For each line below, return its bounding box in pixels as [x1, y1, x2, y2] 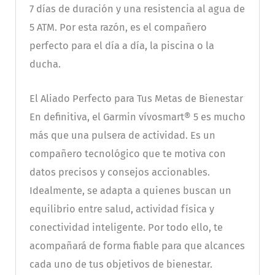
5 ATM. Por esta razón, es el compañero [29, 21, 207, 34]
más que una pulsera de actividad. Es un [29, 130, 215, 142]
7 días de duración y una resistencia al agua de [29, 3, 245, 15]
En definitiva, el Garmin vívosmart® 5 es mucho [29, 111, 246, 123]
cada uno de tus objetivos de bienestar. [29, 258, 212, 271]
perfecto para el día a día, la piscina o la [29, 40, 214, 52]
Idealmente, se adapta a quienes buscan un [29, 185, 231, 197]
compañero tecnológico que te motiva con [29, 148, 226, 160]
